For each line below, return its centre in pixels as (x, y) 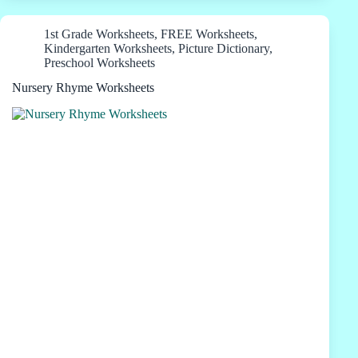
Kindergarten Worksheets (108, 49)
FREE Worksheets (207, 34)
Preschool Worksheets (99, 63)
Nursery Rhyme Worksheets (83, 88)
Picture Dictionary (224, 49)
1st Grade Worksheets (99, 34)
